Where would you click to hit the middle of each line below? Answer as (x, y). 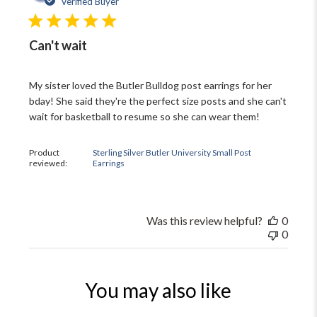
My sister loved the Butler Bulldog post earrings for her (151, 86)
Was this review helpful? (204, 221)
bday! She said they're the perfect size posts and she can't (158, 101)
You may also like (158, 290)
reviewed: (49, 163)
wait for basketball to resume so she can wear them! (145, 117)
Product (45, 153)
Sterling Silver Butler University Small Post (172, 153)
